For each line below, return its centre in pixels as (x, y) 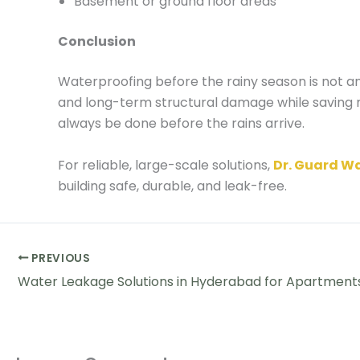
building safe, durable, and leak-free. (172, 186)
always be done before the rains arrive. (181, 124)
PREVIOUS (59, 258)
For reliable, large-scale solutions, (166, 165)
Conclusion (97, 42)
